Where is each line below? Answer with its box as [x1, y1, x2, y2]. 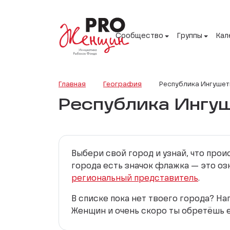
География [103, 81, 142, 88]
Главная [59, 81, 86, 88]
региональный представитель [71, 174, 198, 183]
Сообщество [116, 32, 163, 40]
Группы [177, 32, 202, 40]
